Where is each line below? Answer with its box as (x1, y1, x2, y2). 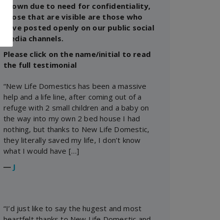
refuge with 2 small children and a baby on (3, 102, 149, 112)
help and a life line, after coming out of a (3, 91, 142, 102)
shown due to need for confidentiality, (3, 1, 151, 11)
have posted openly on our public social (3, 23, 154, 32)
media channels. (3, 33, 63, 43)
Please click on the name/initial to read (3, 49, 151, 59)
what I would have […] (3, 145, 80, 156)
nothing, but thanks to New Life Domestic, (3, 124, 150, 134)
